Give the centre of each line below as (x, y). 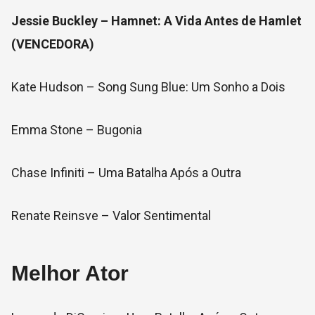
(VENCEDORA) (53, 44)
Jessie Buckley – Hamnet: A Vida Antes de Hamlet (156, 21)
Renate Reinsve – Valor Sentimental (111, 216)
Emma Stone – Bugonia (77, 130)
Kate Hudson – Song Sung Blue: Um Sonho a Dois (148, 87)
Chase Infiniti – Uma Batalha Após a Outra (126, 173)
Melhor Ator (70, 273)
